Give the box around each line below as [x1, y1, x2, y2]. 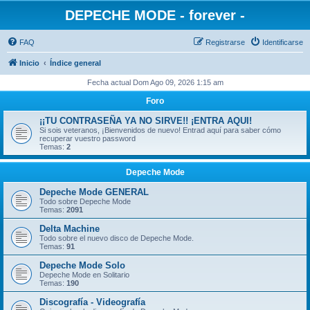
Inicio [19, 59, 39, 67]
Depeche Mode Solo [39, 260, 125, 271]
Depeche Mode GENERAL [39, 187, 149, 197]
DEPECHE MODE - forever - [65, 8, 245, 23]
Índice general [50, 59, 101, 67]
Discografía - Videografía [39, 297, 145, 307]
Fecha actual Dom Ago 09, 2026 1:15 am [86, 78, 224, 86]
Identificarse [262, 38, 303, 46]
